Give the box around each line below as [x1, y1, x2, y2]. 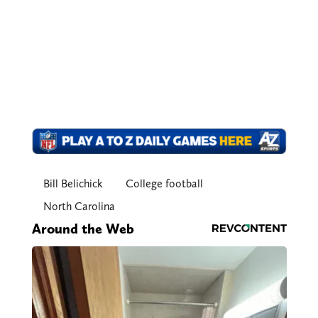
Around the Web [31, 219, 134, 237]
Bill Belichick [43, 176, 103, 190]
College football [125, 176, 203, 190]
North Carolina [43, 199, 115, 213]
